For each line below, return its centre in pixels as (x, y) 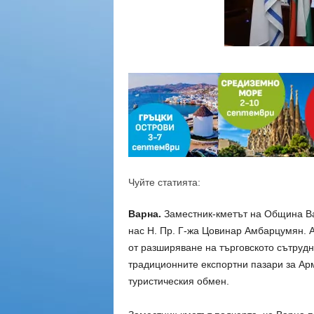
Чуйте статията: (164, 182)
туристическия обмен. (178, 281)
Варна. (144, 214)
